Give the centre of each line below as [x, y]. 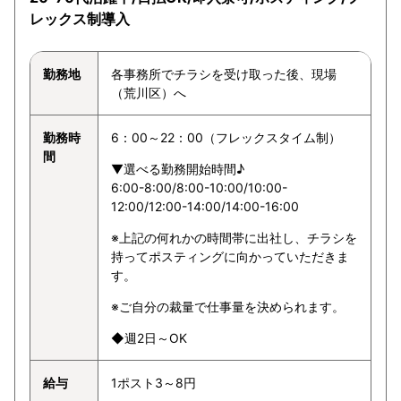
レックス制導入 [80, 19]
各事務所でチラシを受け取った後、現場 [224, 74]
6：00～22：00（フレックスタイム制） [226, 137]
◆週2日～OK [149, 338]
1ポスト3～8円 [154, 383]
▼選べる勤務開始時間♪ [178, 169]
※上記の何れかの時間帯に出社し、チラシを [234, 238]
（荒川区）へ [149, 93]
